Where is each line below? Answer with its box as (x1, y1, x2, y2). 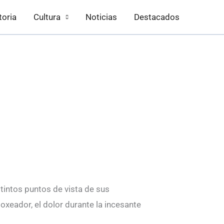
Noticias (85, 12, 117, 22)
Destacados (134, 12, 179, 22)
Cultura (33, 12, 60, 22)
